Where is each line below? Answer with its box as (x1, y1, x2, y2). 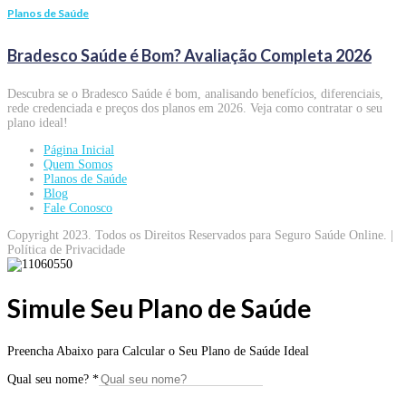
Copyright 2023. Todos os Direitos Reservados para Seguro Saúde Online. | (7, 227, 393, 242)
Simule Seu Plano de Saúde (7, 293, 312, 324)
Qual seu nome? (7, 372, 92, 387)
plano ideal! (7, 115, 68, 130)
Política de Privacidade (7, 242, 125, 256)
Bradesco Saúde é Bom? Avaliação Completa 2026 (7, 44, 372, 65)
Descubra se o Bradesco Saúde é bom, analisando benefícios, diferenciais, (7, 86, 383, 101)
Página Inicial (43, 142, 114, 157)
